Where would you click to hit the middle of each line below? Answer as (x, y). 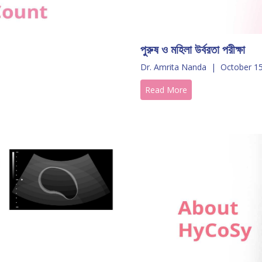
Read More (166, 89)
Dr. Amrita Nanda (173, 67)
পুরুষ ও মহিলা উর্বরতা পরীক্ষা (192, 49)
